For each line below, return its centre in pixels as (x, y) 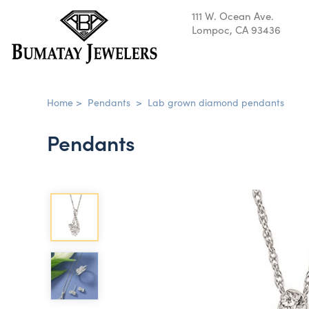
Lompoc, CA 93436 (236, 29)
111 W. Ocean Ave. (233, 16)
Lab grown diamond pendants (216, 102)
